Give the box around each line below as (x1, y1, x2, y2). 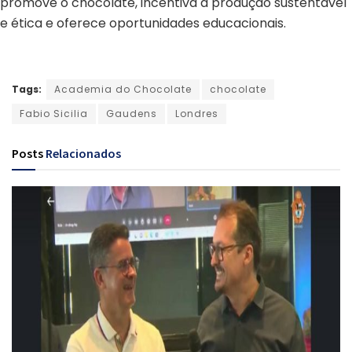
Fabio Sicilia (20, 106, 88, 120)
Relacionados (46, 145, 121, 161)
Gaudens (106, 106, 157, 120)
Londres (175, 106, 218, 120)
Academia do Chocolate (54, 82, 192, 96)
